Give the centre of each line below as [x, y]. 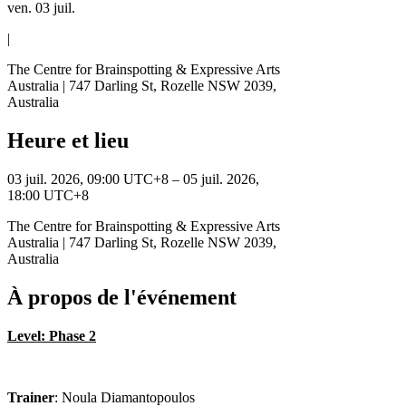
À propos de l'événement [122, 297]
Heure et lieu [68, 140]
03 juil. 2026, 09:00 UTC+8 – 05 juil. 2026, [133, 179]
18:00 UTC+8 [48, 195]
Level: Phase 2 [52, 335]
